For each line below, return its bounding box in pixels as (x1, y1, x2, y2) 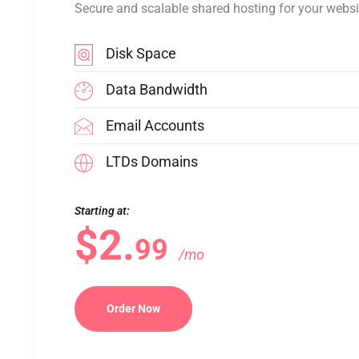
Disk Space (106, 45, 176, 62)
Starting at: (75, 204, 130, 217)
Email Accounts (106, 117, 204, 134)
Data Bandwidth (106, 81, 208, 98)
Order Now (107, 302, 160, 315)
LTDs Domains (106, 153, 198, 170)
